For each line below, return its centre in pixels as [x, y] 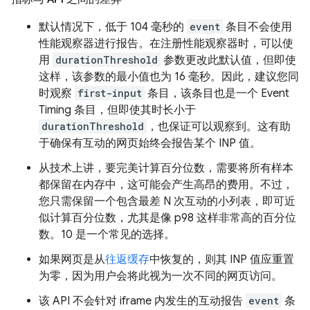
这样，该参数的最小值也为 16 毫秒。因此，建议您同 [169, 76]
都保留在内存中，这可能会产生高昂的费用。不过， [166, 184]
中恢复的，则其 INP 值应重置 [222, 259]
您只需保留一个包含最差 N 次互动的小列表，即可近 [167, 201]
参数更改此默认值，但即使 [228, 60]
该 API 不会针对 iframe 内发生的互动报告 [142, 301]
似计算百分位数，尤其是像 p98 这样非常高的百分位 [167, 218]
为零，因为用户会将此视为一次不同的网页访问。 [161, 276]
